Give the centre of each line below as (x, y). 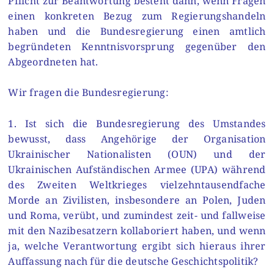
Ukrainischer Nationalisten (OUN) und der (137, 154)
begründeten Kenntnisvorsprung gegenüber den (137, 46)
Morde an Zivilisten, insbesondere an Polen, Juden (137, 200)
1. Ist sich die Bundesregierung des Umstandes (137, 123)
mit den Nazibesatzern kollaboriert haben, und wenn (137, 230)
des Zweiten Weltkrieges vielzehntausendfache (137, 184)
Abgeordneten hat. (53, 61)
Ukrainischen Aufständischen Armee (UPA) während (137, 169)
